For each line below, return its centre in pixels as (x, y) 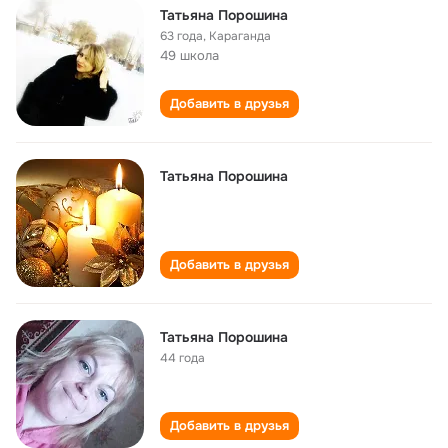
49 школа (189, 55)
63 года (181, 36)
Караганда (240, 36)
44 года (182, 358)
